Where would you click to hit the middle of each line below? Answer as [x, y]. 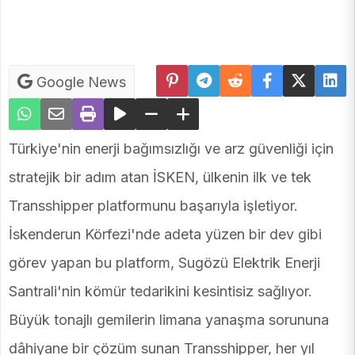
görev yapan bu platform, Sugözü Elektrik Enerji [164, 262]
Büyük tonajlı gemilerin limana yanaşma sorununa [169, 319]
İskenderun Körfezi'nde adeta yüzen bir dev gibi [165, 234]
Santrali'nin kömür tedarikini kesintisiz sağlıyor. [160, 291]
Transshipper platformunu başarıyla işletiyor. [153, 205]
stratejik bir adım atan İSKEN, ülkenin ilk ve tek [160, 177]
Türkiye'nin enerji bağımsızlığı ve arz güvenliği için [171, 148]
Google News [79, 82]
